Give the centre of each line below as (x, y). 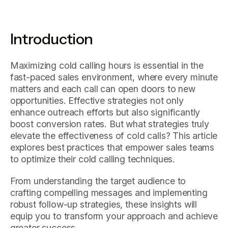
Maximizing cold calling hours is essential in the (107, 65)
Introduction (51, 39)
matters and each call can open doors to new (103, 89)
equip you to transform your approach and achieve (114, 216)
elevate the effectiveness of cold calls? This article (114, 136)
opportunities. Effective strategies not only (97, 101)
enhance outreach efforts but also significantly (105, 112)
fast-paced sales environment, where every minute (114, 77)
